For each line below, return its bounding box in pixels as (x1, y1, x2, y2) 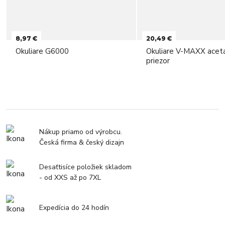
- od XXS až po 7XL (39, 173, 101, 183)
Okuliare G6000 (16, 46, 69, 57)
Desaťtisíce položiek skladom (39, 162, 132, 172)
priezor (146, 56, 170, 66)
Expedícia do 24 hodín (39, 202, 109, 212)
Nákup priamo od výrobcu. (39, 127, 122, 137)
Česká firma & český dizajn (39, 138, 124, 148)
